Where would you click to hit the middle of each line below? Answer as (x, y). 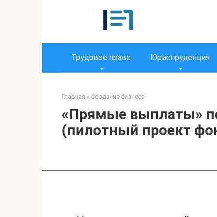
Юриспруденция (180, 57)
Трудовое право (101, 57)
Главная (73, 97)
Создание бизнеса (118, 97)
